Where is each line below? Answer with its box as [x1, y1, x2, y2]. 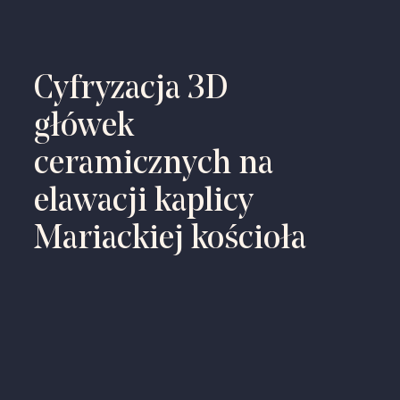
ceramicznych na [33, 147, 273, 182]
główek [33, 110, 134, 145]
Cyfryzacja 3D [33, 72, 228, 107]
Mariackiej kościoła [33, 222, 306, 257]
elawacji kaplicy [33, 185, 254, 220]
